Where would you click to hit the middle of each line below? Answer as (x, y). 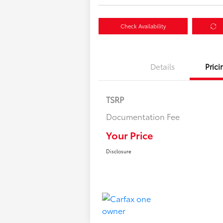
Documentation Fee (143, 116)
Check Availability (143, 26)
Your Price (130, 135)
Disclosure (119, 151)
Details (162, 66)
